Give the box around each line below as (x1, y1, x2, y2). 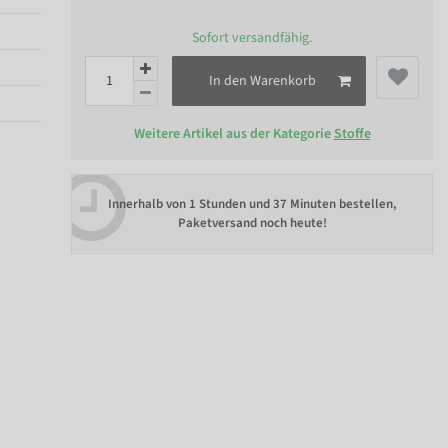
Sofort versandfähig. (192, 28, 312, 49)
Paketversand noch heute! (177, 213, 327, 232)
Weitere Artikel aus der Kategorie (133, 124, 334, 145)
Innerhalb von (107, 194, 189, 213)
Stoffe (333, 124, 371, 145)
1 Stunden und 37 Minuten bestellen (188, 194, 393, 213)
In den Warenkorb (209, 70, 316, 91)
